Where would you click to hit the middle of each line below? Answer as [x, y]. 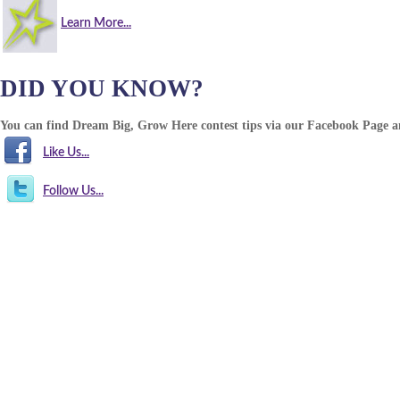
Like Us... [66, 153]
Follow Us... [73, 191]
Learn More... [96, 23]
